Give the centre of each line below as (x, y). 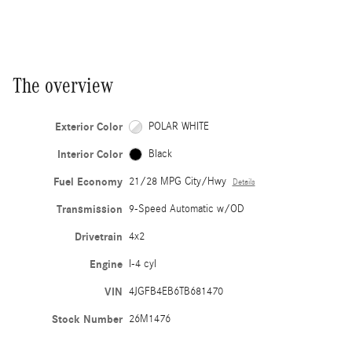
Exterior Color (88, 126)
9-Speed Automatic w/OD (186, 209)
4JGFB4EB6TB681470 (176, 291)
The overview (63, 85)
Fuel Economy (88, 181)
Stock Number (87, 319)
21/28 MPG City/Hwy (177, 181)
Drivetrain (98, 236)
